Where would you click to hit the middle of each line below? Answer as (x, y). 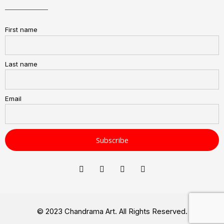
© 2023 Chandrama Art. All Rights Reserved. (112, 212)
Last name (21, 64)
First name (21, 30)
